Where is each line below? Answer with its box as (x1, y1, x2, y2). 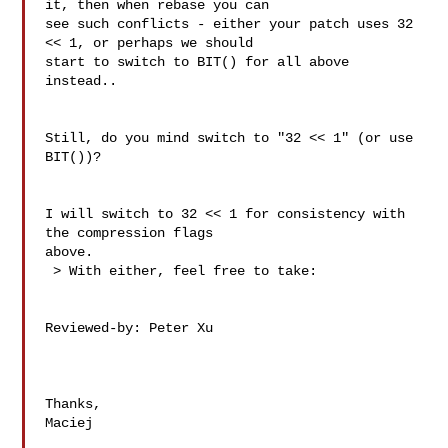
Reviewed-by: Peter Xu (45, 320, 222, 336)
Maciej (45, 415, 94, 431)
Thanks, (45, 396, 102, 412)
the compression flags (45, 225, 214, 241)
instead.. (45, 73, 118, 89)
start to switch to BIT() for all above (45, 54, 350, 70)
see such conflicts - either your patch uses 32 (45, 16, 414, 32)
